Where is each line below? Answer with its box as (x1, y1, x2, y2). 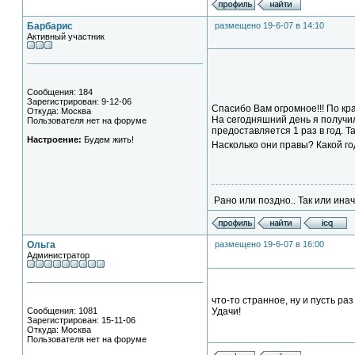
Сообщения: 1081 (27, 306, 97, 315)
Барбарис (27, 21, 73, 32)
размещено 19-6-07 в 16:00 (215, 239, 324, 249)
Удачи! (212, 306, 241, 317)
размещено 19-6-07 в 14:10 (215, 21, 324, 30)
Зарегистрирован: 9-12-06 (27, 97, 132, 106)
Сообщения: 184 (27, 87, 93, 97)
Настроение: (27, 135, 82, 144)
